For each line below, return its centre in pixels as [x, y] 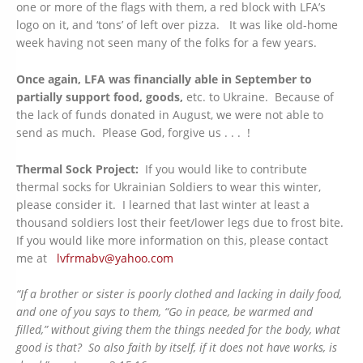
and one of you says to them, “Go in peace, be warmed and [164, 312]
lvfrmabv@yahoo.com [115, 258]
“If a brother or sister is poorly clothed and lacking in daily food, [179, 294]
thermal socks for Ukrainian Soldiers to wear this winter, [169, 186]
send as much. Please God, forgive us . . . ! [133, 132]
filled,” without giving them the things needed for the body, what [178, 330]
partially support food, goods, [100, 96]
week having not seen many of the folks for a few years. [167, 43]
